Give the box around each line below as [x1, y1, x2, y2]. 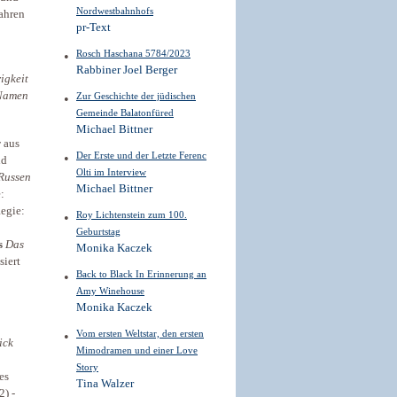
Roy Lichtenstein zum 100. [76, 209, 187, 220]
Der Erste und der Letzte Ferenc [76, 150, 206, 160]
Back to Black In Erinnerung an [76, 269, 206, 279]
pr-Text [76, 21, 111, 34]
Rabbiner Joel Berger [76, 64, 177, 76]
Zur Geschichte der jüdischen [76, 90, 196, 101]
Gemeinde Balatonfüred [76, 107, 174, 118]
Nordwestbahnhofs [76, 5, 153, 16]
